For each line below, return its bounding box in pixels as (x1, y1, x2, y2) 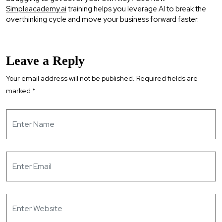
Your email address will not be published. (6, 73, 135, 83)
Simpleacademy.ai (6, 3, 66, 14)
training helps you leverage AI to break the (66, 3, 206, 14)
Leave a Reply (6, 53, 85, 68)
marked (6, 86, 32, 95)
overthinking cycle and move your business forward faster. (6, 14, 199, 24)
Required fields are (136, 73, 198, 83)
